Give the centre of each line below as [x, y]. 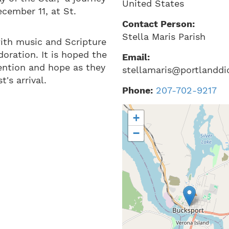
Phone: [137, 90]
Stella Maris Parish [164, 37]
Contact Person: [158, 24]
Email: [136, 57]
